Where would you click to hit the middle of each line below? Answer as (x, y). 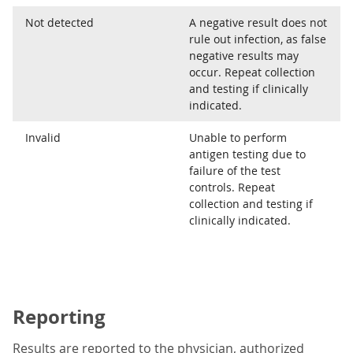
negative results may (244, 56)
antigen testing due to (247, 154)
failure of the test (235, 171)
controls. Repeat (232, 188)
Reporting (59, 317)
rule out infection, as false (258, 39)
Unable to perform (238, 138)
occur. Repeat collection (252, 72)
